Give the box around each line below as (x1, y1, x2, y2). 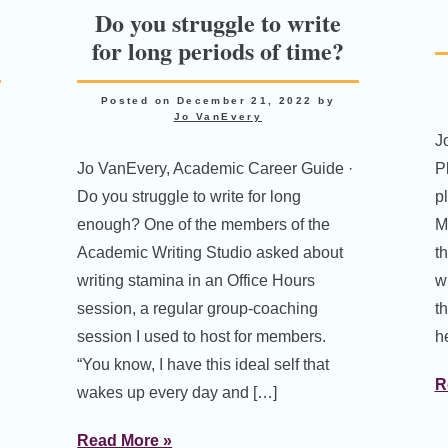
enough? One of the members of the (77, 215, 331, 233)
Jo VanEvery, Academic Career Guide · (77, 159, 354, 177)
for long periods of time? (91, 32, 344, 68)
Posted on (100, 94, 177, 106)
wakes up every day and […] (77, 383, 278, 401)
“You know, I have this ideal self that (77, 355, 330, 373)
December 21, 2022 (176, 94, 313, 106)
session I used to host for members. (77, 327, 327, 345)
